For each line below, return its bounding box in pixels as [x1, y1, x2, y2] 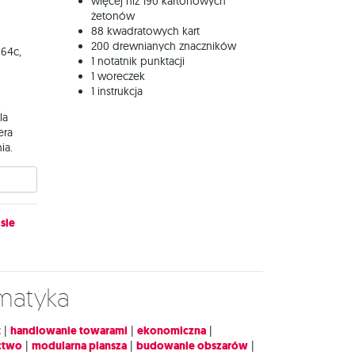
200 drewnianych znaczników [91, 39, 236, 53]
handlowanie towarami [10, 323, 128, 339]
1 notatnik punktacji [91, 54, 185, 68]
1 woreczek [91, 69, 145, 83]
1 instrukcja [91, 84, 143, 98]
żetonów [91, 9, 135, 23]
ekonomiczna [137, 323, 206, 339]
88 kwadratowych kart [91, 24, 200, 38]
